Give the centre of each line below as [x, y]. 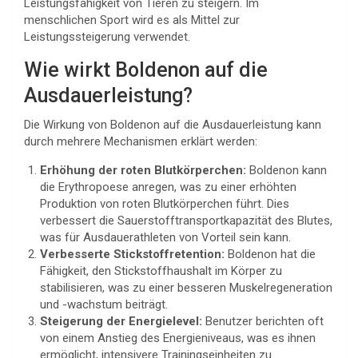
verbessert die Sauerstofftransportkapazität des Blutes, [186, 221]
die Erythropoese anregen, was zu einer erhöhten [168, 187]
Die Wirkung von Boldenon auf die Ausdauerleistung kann [173, 125]
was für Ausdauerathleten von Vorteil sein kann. [165, 237]
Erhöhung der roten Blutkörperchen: [143, 170]
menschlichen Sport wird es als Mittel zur [132, 20]
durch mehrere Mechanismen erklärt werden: [141, 141]
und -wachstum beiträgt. [104, 304]
